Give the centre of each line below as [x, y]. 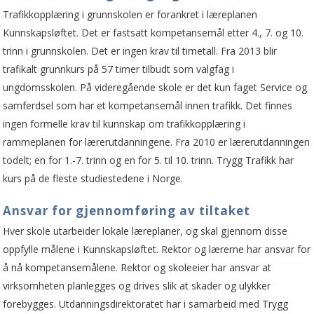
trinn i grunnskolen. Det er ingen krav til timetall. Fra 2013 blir [140, 50]
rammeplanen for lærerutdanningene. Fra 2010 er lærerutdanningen [157, 142]
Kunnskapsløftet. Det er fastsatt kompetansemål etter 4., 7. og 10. [153, 32]
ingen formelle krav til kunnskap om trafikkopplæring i [124, 123]
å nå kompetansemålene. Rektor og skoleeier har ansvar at [137, 267]
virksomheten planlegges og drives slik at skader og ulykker [137, 285]
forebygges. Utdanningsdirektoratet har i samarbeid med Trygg [146, 303]
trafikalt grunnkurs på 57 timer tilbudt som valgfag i [119, 69]
